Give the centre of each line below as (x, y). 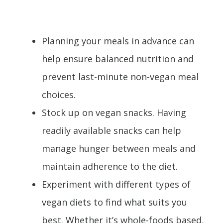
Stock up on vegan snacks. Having (114, 112)
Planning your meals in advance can (118, 41)
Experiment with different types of (116, 184)
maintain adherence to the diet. (110, 166)
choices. (59, 94)
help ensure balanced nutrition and (118, 58)
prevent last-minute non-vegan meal (120, 76)
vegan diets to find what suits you (114, 202)
